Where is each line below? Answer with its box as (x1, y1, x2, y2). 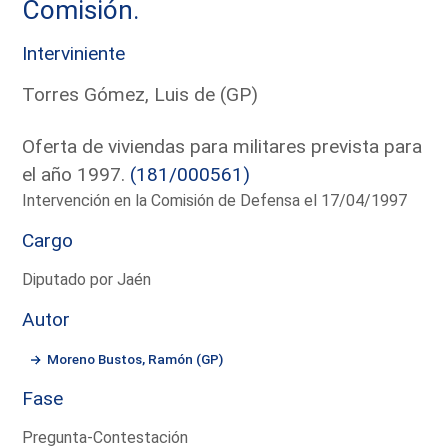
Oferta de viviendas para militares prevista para (22, 134, 423, 158)
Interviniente (22, 41, 126, 65)
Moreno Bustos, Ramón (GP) (47, 350, 224, 367)
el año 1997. (22, 162, 131, 186)
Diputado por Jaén (22, 269, 152, 289)
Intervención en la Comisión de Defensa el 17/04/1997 (22, 190, 408, 210)
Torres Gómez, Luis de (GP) (22, 82, 259, 106)
